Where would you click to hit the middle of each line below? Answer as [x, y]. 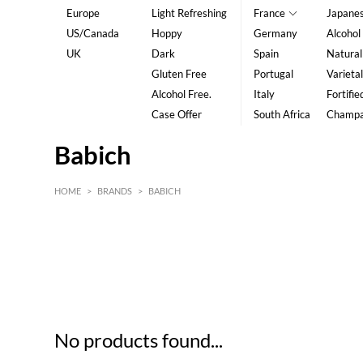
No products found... [139, 340]
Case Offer [176, 114]
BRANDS [115, 191]
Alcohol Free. [181, 94]
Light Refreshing [189, 13]
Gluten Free [179, 74]
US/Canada [93, 33]
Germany [275, 33]
